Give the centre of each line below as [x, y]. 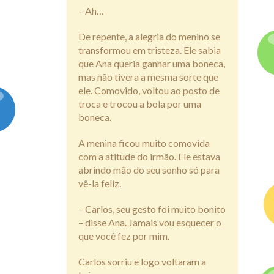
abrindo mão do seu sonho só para [149, 170]
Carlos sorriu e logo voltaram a [142, 262]
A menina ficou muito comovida [144, 143]
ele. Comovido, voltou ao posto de [149, 91]
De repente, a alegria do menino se [149, 37]
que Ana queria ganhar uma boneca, [152, 64]
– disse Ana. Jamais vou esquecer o [150, 223]
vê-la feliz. [100, 183]
